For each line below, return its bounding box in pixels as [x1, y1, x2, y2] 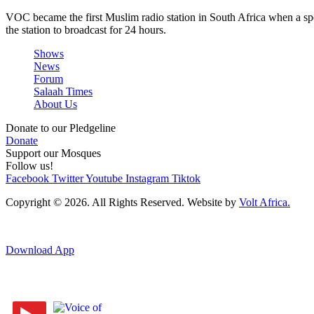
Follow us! [6, 159, 53, 172]
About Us [34, 97, 77, 110]
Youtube [86, 172, 123, 184]
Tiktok [172, 172, 200, 184]
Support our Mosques [6, 146, 101, 159]
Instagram [125, 172, 169, 184]
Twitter [52, 172, 83, 184]
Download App [6, 243, 74, 256]
